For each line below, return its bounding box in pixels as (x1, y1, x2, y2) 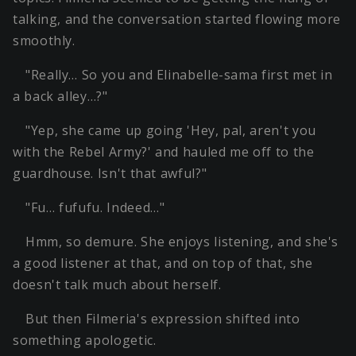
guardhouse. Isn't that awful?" (13, 164, 207, 183)
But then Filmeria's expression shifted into (25, 310, 300, 328)
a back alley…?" (13, 87, 108, 106)
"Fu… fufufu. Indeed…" (25, 199, 165, 217)
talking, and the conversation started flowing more (13, 10, 342, 29)
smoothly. (13, 32, 75, 50)
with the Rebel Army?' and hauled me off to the (13, 143, 315, 161)
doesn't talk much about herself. (13, 276, 222, 294)
